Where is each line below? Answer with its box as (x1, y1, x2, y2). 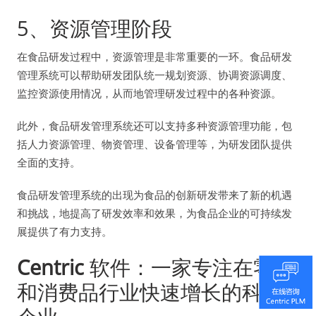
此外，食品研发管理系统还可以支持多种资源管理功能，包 (17, 118, 292, 133)
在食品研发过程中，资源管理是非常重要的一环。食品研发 (17, 49, 292, 63)
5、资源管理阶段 (17, 13, 172, 42)
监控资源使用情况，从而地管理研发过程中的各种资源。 (17, 85, 281, 100)
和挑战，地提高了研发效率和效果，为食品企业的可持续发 (17, 205, 292, 220)
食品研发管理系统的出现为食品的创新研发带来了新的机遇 (17, 187, 292, 202)
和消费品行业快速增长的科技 (17, 277, 283, 305)
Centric (17, 253, 84, 281)
